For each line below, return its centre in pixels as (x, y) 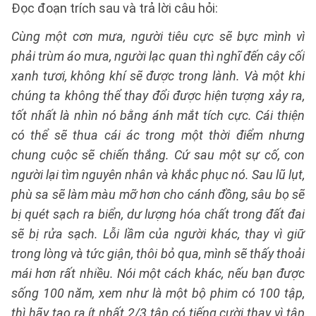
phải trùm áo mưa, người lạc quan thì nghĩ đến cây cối (158, 56)
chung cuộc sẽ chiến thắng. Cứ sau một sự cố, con (158, 155)
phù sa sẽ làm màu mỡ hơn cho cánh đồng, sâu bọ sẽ (158, 194)
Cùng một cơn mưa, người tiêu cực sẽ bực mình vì (158, 36)
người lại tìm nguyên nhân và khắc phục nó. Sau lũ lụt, (158, 175)
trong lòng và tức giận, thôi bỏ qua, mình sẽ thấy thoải (158, 254)
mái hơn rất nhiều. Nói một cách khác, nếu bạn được (158, 273)
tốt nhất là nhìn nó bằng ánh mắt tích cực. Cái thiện (158, 115)
